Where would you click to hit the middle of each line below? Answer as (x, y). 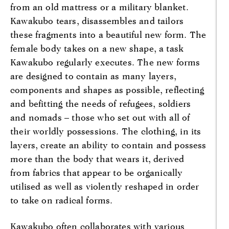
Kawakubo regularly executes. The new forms (105, 62)
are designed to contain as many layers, (94, 76)
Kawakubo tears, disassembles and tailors (97, 20)
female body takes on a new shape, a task (97, 48)
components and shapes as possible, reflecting (107, 89)
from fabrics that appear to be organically (97, 172)
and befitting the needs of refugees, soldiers (101, 103)
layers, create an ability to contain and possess (108, 145)
